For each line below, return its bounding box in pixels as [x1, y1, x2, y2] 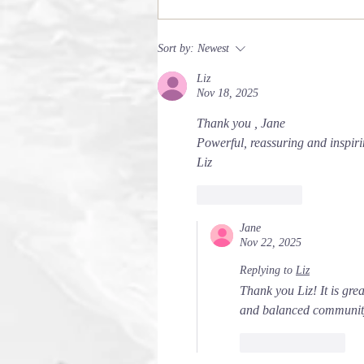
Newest [197, 42, 229, 54]
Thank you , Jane [197, 116, 288, 130]
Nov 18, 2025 [197, 87, 258, 99]
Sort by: [158, 42, 194, 54]
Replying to [240, 264, 292, 276]
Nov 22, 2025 [240, 236, 301, 249]
